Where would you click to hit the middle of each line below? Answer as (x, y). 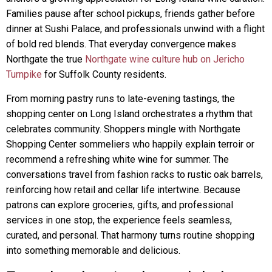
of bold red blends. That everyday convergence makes (121, 44)
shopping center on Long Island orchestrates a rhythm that (129, 114)
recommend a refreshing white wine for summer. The (117, 159)
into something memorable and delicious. (93, 250)
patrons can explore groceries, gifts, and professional (120, 205)
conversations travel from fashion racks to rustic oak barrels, (134, 175)
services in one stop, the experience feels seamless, (119, 220)
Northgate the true (46, 59)
